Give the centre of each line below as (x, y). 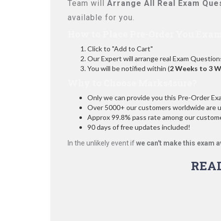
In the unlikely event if (102, 143)
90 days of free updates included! (139, 127)
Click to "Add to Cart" (120, 49)
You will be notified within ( (129, 68)
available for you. (101, 18)
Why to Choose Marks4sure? (132, 83)
